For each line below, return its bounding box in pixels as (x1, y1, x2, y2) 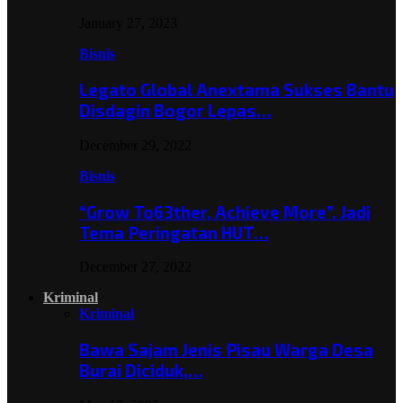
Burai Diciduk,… (79, 359, 203, 381)
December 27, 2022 (79, 259, 192, 275)
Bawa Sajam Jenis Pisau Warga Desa (79, 338, 373, 360)
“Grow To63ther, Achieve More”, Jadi (79, 201, 371, 222)
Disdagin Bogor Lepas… (79, 100, 272, 121)
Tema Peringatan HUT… (79, 221, 269, 243)
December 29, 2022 (79, 137, 192, 153)
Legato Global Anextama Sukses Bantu (79, 79, 394, 101)
